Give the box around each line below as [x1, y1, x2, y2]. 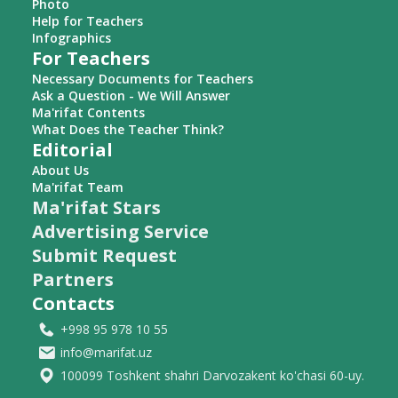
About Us [32, 162, 89, 179]
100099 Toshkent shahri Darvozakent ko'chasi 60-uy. [60, 367, 364, 385]
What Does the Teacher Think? [32, 121, 224, 139]
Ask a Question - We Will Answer [32, 87, 230, 105]
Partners [32, 267, 114, 292]
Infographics [32, 29, 111, 47]
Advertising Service [32, 219, 209, 244]
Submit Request [32, 243, 177, 268]
